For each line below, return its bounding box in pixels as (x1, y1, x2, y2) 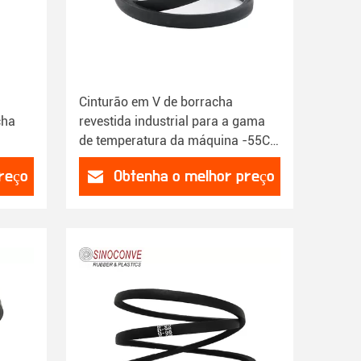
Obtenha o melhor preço (113, 168, 275, 185)
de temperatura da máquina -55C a (79, 133, 280, 148)
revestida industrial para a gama (79, 114, 265, 129)
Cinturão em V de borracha (79, 94, 233, 110)
